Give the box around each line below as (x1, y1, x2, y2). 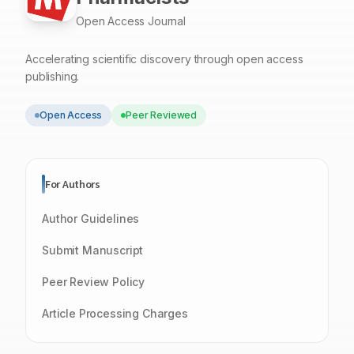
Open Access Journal (76, 14, 186, 28)
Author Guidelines (42, 212, 140, 225)
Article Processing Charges (42, 307, 188, 320)
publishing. (25, 70, 80, 83)
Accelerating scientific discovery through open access (25, 52, 303, 66)
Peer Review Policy (42, 275, 145, 288)
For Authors (45, 177, 100, 191)
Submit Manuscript (42, 243, 144, 257)
